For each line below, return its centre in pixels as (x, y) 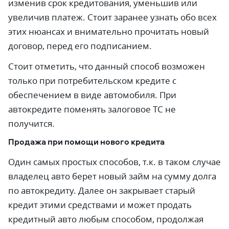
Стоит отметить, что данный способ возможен (107, 66)
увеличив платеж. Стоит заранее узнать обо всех (112, 17)
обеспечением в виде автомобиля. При (92, 95)
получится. (31, 123)
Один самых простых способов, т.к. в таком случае (114, 162)
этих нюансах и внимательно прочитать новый (109, 31)
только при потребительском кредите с (92, 81)
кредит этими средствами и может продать (100, 205)
